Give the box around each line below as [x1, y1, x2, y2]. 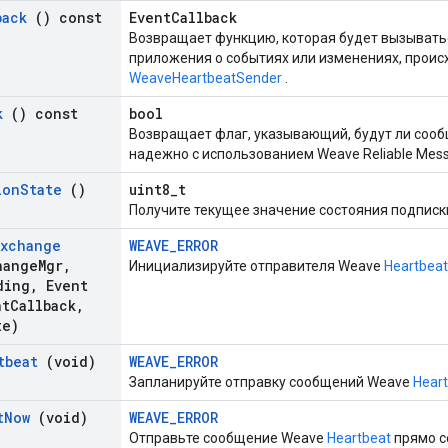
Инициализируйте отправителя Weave [129, 258, 384, 275]
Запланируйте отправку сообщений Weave [129, 374, 413, 391]
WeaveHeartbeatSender [129, 70, 282, 87]
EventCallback [129, 8, 237, 28]
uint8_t [129, 180, 186, 200]
